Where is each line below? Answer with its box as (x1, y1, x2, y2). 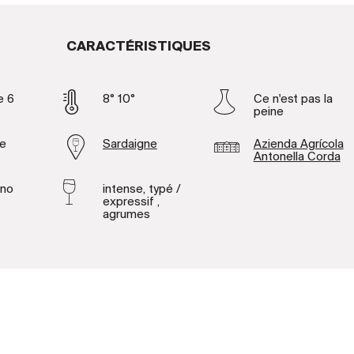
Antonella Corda (253, 150, 341, 164)
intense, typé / (102, 183, 181, 196)
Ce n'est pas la (253, 92, 333, 106)
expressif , (102, 195, 160, 209)
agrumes (102, 208, 150, 221)
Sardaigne (102, 137, 157, 151)
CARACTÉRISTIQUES (66, 39, 211, 55)
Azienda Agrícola (253, 137, 344, 151)
